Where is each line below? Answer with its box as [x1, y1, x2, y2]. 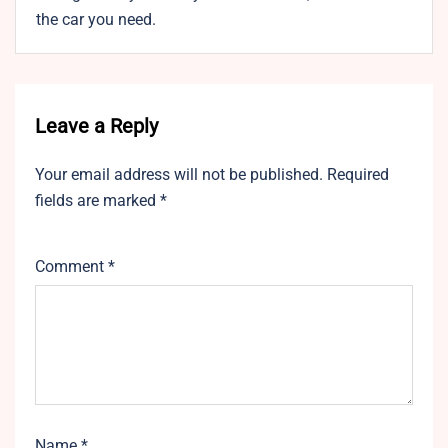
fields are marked [35, 191, 160, 211]
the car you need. [36, 10, 156, 30]
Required [327, 165, 389, 185]
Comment [35, 257, 108, 277]
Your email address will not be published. [35, 165, 323, 185]
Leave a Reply [35, 114, 158, 139]
